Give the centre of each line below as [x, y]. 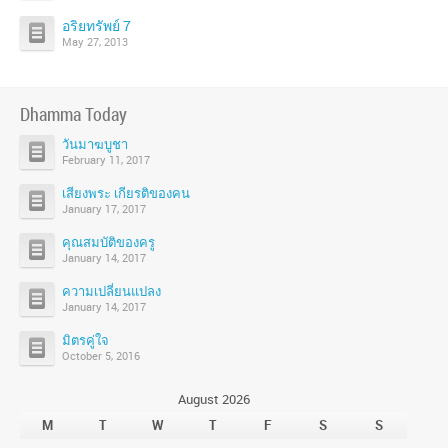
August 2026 [213, 399]
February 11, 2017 [106, 159]
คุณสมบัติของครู [108, 242]
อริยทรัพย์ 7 [96, 25]
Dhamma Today [73, 114]
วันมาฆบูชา [95, 144]
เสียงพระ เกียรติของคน [126, 193]
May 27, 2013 [95, 41]
